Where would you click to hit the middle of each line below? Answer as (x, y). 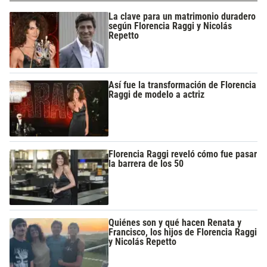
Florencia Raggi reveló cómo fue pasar (183, 154)
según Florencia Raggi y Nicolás (170, 26)
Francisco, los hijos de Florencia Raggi (183, 232)
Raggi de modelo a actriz (157, 95)
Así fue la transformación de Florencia (183, 85)
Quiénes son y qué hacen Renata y (175, 223)
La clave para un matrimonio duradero (182, 16)
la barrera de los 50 (146, 163)
